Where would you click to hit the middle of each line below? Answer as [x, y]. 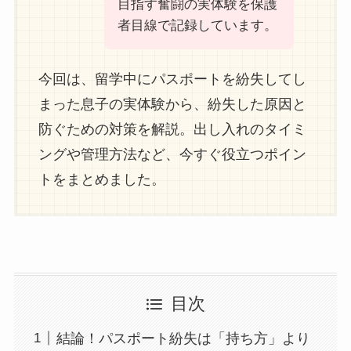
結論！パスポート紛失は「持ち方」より [183, 338]
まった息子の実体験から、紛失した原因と [172, 104]
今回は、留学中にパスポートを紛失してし [172, 79]
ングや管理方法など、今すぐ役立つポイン [172, 154]
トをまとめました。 [101, 179]
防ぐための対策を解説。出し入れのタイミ [172, 129]
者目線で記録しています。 [197, 26]
